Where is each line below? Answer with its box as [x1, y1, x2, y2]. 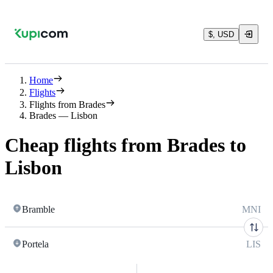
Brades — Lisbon [29, 110, 97, 121]
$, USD [208, 29, 234, 39]
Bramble [22, 204, 55, 214]
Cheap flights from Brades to [5, 134, 246, 157]
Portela [22, 238, 49, 249]
